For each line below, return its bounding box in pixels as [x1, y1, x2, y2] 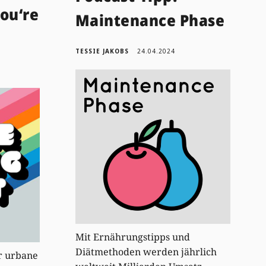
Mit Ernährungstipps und [75, 230, 190, 244]
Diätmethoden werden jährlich [75, 245, 217, 259]
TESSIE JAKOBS [75, 46, 129, 55]
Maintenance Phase [75, 9, 225, 31]
